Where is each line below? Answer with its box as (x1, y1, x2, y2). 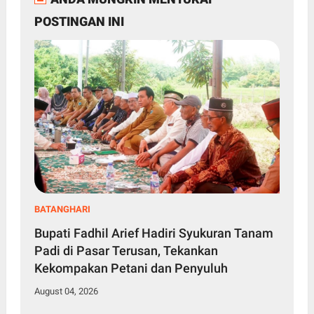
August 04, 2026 (34, 285, 98, 296)
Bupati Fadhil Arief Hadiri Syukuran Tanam (34, 225, 273, 240)
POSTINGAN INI (34, 13, 124, 29)
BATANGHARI (34, 203, 90, 214)
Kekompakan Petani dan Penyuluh (34, 260, 228, 275)
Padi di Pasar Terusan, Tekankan (34, 243, 218, 258)
